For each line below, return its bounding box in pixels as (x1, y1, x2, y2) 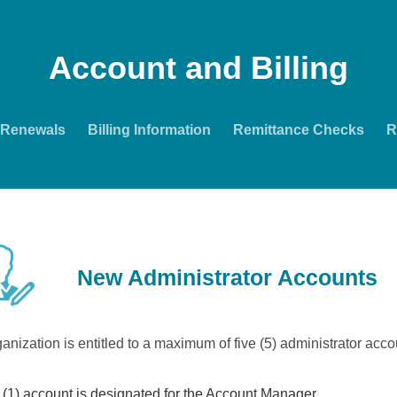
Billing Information (87, 122, 211, 137)
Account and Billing (49, 50, 348, 86)
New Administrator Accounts (76, 265, 378, 290)
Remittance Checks (232, 122, 364, 137)
